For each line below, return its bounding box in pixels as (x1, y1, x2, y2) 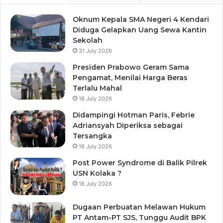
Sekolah (73, 36, 103, 45)
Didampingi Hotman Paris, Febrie (73, 111, 195, 120)
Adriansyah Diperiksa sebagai (73, 121, 183, 130)
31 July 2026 (79, 47, 112, 55)
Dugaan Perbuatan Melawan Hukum (73, 203, 206, 212)
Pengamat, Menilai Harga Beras (73, 73, 188, 83)
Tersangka (73, 131, 112, 141)
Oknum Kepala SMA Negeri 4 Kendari (73, 15, 209, 24)
